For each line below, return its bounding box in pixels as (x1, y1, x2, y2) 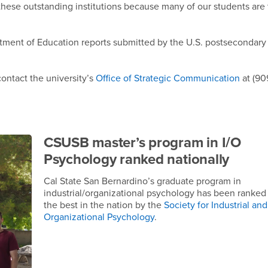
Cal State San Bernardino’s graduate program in (43, 175, 241, 187)
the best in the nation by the (43, 199, 164, 211)
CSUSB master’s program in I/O (43, 134, 241, 151)
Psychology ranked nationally (43, 151, 230, 168)
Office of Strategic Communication (96, 72, 240, 84)
